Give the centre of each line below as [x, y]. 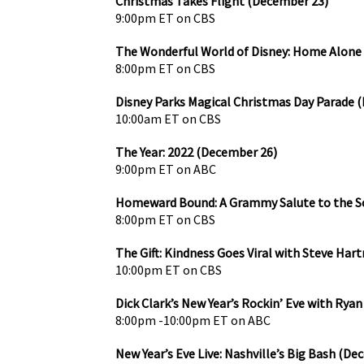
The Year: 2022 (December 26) [196, 152]
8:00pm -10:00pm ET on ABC [193, 320]
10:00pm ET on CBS [169, 269]
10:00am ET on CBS [168, 118]
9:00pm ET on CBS [165, 17]
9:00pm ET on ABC [166, 169]
